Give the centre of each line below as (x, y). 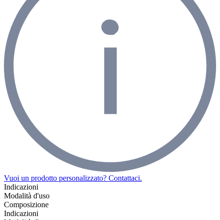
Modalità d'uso (27, 195)
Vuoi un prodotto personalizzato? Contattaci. (73, 178)
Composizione (26, 204)
